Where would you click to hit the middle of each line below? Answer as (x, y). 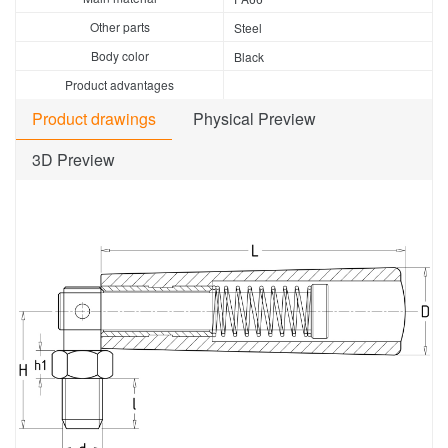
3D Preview (73, 159)
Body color (119, 55)
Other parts (119, 26)
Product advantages (119, 84)
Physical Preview (254, 118)
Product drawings (94, 118)
